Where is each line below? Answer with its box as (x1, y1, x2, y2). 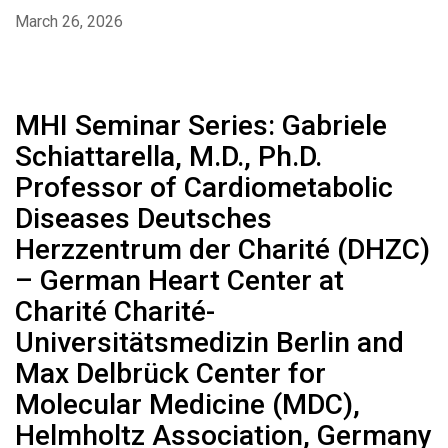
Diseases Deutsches (15, 202, 272, 236)
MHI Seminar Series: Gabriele (15, 109, 387, 143)
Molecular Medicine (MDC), (15, 388, 360, 422)
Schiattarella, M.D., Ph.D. (15, 140, 322, 174)
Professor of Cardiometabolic (15, 171, 393, 205)
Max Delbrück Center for (15, 357, 326, 391)
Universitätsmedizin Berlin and (15, 326, 404, 360)
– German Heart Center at (15, 264, 344, 298)
